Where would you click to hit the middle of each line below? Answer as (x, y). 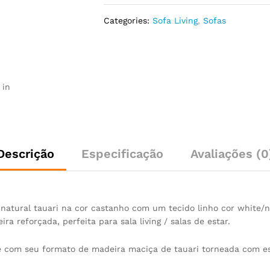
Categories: (128, 20)
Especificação (122, 153)
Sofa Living (175, 20)
